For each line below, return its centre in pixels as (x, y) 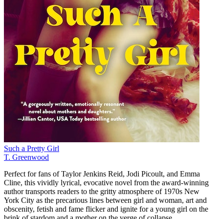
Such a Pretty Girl (32, 148)
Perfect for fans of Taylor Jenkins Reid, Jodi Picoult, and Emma (102, 174)
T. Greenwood (26, 157)
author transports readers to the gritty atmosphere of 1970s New (102, 191)
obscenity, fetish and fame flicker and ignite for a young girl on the (106, 209)
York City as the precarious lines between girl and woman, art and (105, 200)
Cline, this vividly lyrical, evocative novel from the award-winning (106, 182)
